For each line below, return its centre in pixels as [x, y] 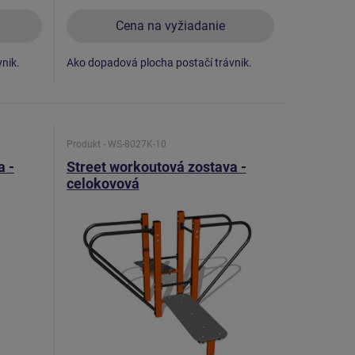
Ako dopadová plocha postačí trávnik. [159, 62]
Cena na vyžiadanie [170, 25]
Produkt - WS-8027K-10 [116, 144]
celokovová [103, 183]
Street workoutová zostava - [156, 166]
